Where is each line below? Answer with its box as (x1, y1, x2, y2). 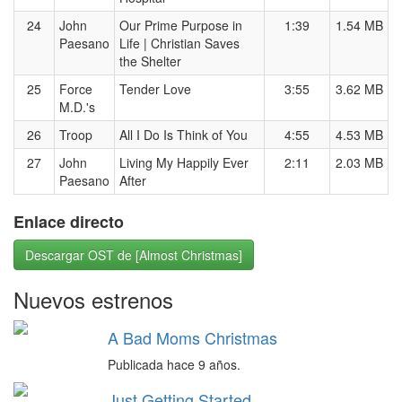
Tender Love (119, 80, 191, 98)
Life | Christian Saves (119, 34, 240, 52)
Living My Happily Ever (119, 153, 249, 171)
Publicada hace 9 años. (107, 355, 240, 373)
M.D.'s (59, 98, 95, 116)
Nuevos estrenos (13, 284, 173, 315)
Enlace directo (13, 210, 124, 233)
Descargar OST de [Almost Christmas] (25, 246, 242, 264)
